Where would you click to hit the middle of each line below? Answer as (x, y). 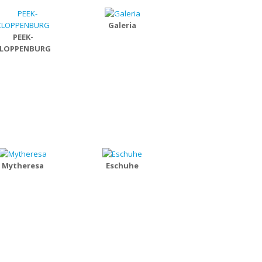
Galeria (122, 25)
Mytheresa (23, 166)
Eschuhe (122, 166)
